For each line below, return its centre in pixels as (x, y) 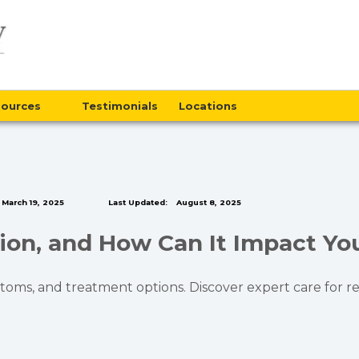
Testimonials (119, 106)
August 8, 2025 (208, 202)
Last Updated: (138, 202)
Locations (211, 106)
